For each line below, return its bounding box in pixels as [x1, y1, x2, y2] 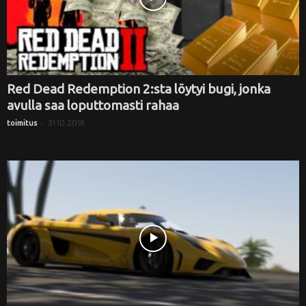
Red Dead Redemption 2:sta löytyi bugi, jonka [7, 81, 270, 97]
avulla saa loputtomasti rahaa [7, 98, 179, 113]
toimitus [7, 119, 37, 128]
